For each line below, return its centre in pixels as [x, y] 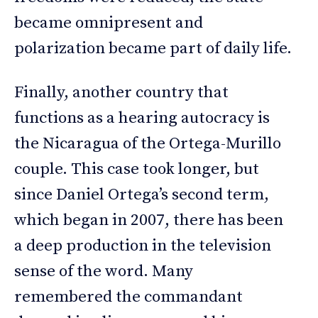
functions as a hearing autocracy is [142, 119]
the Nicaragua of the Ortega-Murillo [148, 144]
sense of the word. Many [104, 272]
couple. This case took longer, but [137, 170]
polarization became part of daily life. [153, 49]
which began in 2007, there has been [149, 221]
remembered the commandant [128, 297]
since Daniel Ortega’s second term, [142, 195]
